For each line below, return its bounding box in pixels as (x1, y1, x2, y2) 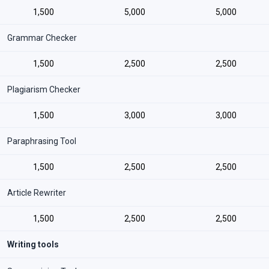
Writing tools (7, 240, 59, 249)
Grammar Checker (7, 33, 77, 43)
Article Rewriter (7, 188, 66, 198)
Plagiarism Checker (7, 85, 80, 94)
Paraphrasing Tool (7, 136, 76, 146)
